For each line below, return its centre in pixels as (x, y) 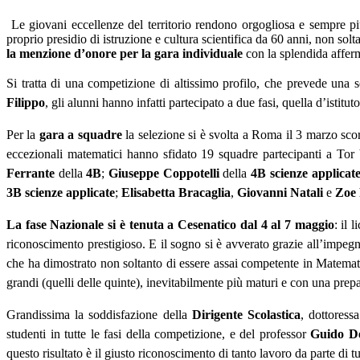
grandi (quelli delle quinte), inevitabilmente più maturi (144, 283)
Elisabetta (148, 193)
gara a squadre (80, 135)
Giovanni (262, 193)
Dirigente (217, 315)
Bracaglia (205, 193)
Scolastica (274, 315)
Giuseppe (134, 174)
